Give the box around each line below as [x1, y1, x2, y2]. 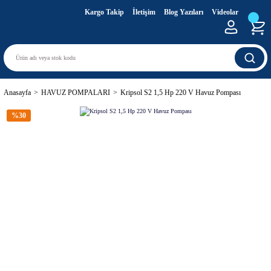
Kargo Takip [85, 8, 124, 16]
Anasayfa [4, 88, 31, 97]
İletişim [132, 8, 155, 16]
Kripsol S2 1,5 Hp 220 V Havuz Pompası [120, 88, 241, 97]
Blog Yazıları [164, 8, 203, 16]
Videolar [212, 8, 238, 16]
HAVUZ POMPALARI [41, 88, 110, 97]
